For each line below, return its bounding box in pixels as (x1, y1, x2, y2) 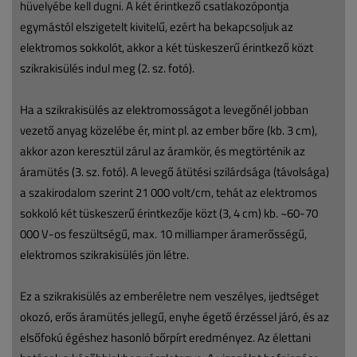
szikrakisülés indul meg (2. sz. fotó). (20, 59, 194, 76)
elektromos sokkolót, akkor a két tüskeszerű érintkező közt (20, 38, 313, 56)
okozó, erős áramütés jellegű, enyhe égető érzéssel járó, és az (20, 308, 329, 325)
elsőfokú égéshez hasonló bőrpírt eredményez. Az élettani (20, 328, 311, 346)
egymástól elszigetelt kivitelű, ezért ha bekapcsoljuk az (20, 18, 293, 35)
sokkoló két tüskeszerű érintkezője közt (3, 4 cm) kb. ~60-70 (20, 204, 318, 222)
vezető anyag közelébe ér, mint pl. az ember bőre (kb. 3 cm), (20, 121, 317, 139)
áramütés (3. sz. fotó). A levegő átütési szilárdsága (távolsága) (20, 163, 329, 180)
